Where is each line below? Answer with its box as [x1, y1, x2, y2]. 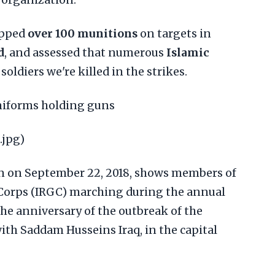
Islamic [166, 46, 209, 60]
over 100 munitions [28, 27, 137, 41]
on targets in [137, 27, 211, 41]
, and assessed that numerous [4, 46, 166, 60]
